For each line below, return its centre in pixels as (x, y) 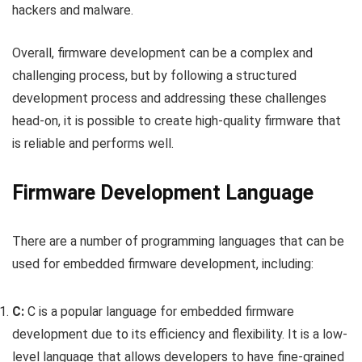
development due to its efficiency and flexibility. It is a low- (180, 334)
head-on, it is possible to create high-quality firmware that (177, 120)
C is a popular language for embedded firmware (159, 311)
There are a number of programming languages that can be (178, 241)
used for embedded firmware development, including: (163, 263)
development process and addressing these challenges (169, 98)
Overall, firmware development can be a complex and (162, 53)
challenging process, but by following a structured (154, 75)
